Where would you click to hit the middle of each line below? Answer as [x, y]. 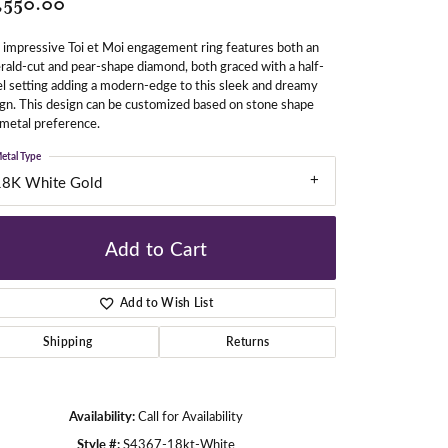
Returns [247, 342]
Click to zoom [266, 417]
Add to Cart [156, 247]
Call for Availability [190, 416]
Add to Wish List [167, 303]
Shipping [67, 342]
